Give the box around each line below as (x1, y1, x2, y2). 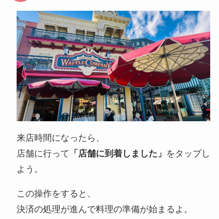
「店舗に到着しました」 (69, 148, 166, 158)
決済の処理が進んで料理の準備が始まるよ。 (16, 204, 193, 214)
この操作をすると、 (16, 188, 96, 198)
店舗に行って (16, 148, 69, 158)
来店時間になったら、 (16, 132, 105, 143)
